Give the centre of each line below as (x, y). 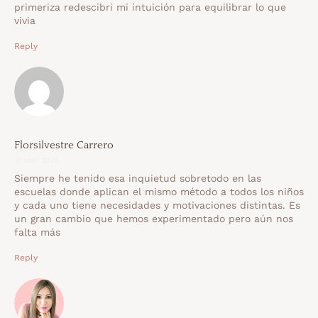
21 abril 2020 (36, 160)
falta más (37, 232)
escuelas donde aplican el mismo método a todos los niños (159, 192)
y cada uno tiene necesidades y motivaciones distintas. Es (157, 205)
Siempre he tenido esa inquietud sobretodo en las (138, 179)
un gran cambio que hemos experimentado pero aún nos (154, 219)
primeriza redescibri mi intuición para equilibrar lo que (150, 7)
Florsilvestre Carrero (64, 146)
